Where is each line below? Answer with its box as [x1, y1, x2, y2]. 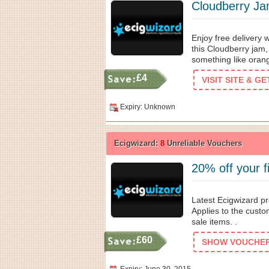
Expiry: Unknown [120, 103, 175, 111]
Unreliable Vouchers [165, 139, 242, 148]
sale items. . [192, 217, 237, 226]
